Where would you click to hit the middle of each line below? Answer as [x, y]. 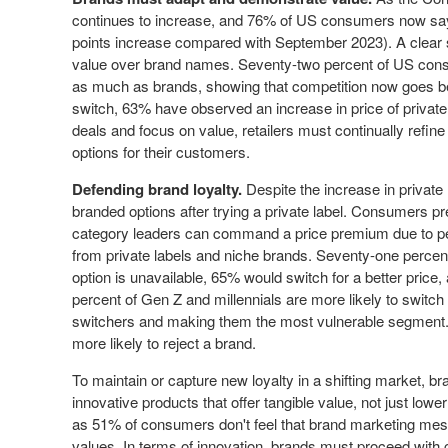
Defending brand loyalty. [157, 189]
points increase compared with [173, 41]
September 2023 [329, 41]
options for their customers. [161, 151]
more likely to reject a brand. [164, 342]
